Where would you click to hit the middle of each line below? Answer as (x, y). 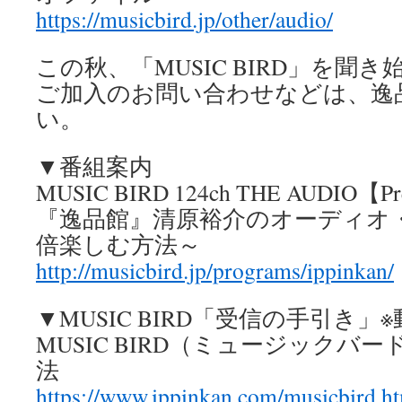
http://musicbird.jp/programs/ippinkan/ (215, 270)
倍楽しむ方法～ (118, 244)
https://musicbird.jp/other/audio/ (184, 19)
